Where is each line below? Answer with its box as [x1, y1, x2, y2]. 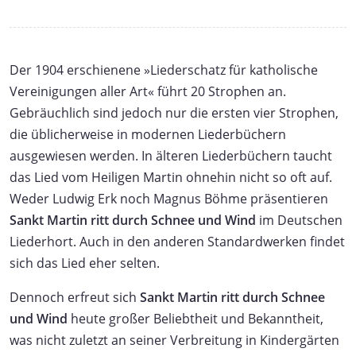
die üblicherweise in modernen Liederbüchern [10, 125, 286, 143]
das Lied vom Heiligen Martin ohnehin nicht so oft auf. [10, 168, 332, 186]
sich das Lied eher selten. [10, 253, 160, 272]
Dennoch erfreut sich [10, 288, 140, 306]
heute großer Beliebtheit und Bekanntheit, [68, 309, 323, 327]
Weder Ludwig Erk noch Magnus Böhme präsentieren [10, 189, 328, 207]
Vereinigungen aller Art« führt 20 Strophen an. [10, 82, 286, 100]
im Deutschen [256, 211, 342, 229]
